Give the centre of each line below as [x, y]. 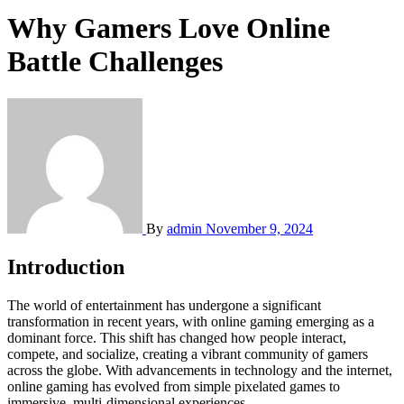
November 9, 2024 [259, 228]
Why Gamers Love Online [169, 28]
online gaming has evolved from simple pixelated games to [174, 386]
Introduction [66, 266]
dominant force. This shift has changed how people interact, [177, 337]
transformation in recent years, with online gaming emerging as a [191, 321]
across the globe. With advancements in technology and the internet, [200, 370]
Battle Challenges [115, 62]
